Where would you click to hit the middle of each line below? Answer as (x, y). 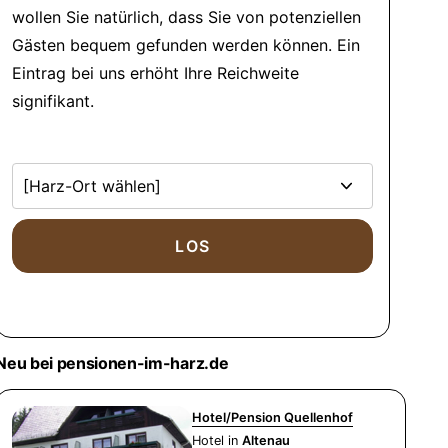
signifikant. (53, 101)
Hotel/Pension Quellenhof (273, 417)
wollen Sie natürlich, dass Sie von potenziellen (187, 17)
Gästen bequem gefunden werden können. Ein (186, 45)
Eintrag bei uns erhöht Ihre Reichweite (156, 73)
